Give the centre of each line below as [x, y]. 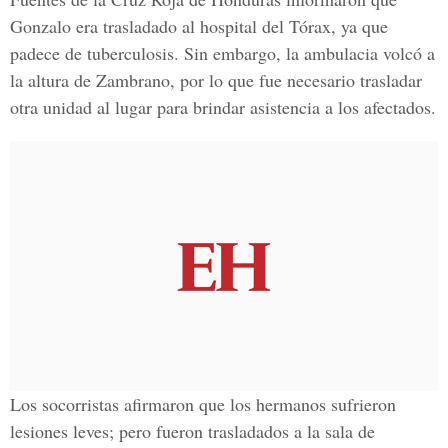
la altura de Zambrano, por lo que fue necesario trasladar [216, 80]
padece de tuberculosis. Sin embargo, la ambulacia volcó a [222, 53]
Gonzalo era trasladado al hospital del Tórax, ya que [199, 26]
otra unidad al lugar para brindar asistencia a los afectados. [223, 107]
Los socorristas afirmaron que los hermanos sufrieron [203, 404]
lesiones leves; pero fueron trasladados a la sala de [192, 431]
